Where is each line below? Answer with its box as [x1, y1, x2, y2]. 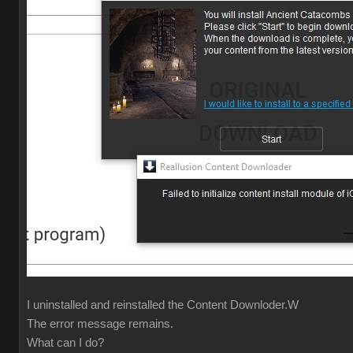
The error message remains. [27, 318, 173, 330]
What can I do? [27, 336, 104, 349]
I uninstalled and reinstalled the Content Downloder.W [27, 299, 299, 311]
